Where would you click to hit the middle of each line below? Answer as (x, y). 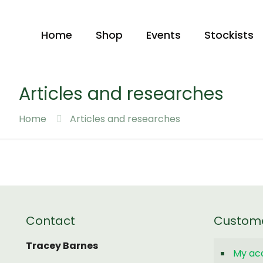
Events (163, 35)
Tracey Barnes (62, 246)
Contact (50, 221)
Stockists (229, 35)
